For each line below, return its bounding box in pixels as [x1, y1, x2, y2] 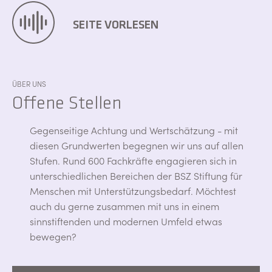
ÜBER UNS [12, 78, 46, 89]
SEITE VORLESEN [73, 16, 158, 32]
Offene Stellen [12, 92, 121, 114]
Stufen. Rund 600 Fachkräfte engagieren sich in [30, 154, 237, 167]
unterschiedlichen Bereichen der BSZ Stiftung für [30, 169, 242, 182]
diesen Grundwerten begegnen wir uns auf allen [30, 138, 243, 152]
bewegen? [30, 229, 76, 243]
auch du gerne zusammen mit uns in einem [30, 199, 219, 212]
